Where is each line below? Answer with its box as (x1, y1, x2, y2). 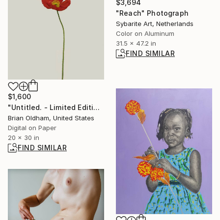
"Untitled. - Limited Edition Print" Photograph (93, 103, 100, 112)
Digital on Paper (8, 124, 56, 132)
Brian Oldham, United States (8, 114, 94, 122)
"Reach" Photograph (116, 8, 189, 17)
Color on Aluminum (116, 29, 174, 37)
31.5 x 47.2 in (116, 39, 156, 47)
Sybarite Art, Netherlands (116, 19, 193, 27)
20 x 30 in (8, 134, 39, 142)
